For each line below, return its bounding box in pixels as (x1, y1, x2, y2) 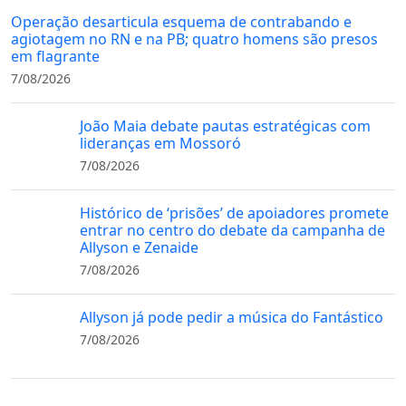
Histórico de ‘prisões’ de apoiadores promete (80, 203, 389, 224)
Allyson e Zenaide (80, 237, 198, 258)
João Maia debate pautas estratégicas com (80, 116, 371, 137)
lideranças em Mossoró (80, 133, 241, 154)
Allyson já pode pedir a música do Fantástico (80, 307, 383, 328)
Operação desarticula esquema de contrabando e (11, 12, 352, 33)
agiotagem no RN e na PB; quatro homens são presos (11, 29, 378, 50)
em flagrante (11, 46, 100, 67)
